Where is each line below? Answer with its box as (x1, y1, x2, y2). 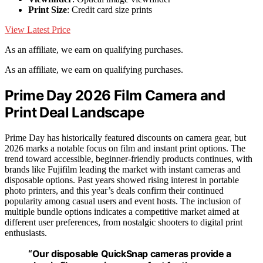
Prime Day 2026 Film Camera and (5, 86, 225, 104)
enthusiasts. (5, 227, 47, 238)
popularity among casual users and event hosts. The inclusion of (5, 195, 241, 206)
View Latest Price (5, 24, 70, 35)
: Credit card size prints (67, 4, 152, 15)
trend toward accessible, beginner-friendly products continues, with (5, 153, 252, 164)
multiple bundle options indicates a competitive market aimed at (5, 206, 239, 217)
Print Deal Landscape (5, 103, 144, 121)
